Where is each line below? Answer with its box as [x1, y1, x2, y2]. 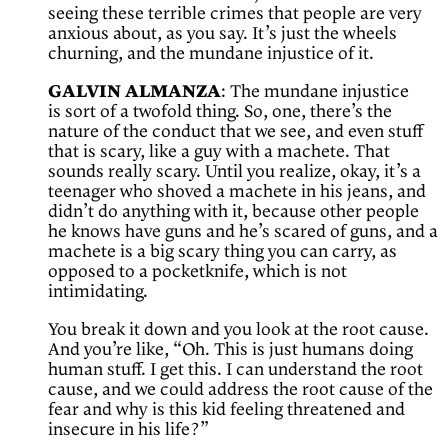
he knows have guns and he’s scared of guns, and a [48, 222, 438, 243]
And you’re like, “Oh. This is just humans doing [48, 340, 413, 361]
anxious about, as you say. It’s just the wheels [48, 24, 397, 45]
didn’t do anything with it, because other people [48, 202, 419, 223]
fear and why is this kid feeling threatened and [48, 400, 405, 421]
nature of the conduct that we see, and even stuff [48, 122, 423, 143]
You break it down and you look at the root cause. [48, 320, 429, 341]
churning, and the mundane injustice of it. [48, 44, 374, 65]
